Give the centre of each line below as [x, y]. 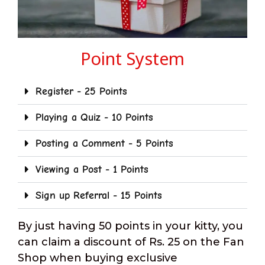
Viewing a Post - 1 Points [92, 170]
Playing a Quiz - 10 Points [95, 118]
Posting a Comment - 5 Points [105, 144]
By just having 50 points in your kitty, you [131, 226]
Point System [132, 59]
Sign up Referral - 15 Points [99, 196]
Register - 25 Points [82, 92]
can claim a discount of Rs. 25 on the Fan [131, 242]
